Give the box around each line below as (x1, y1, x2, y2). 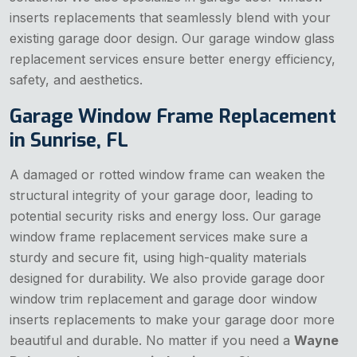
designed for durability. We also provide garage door (10, 269, 325, 286)
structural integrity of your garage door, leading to (10, 186, 313, 203)
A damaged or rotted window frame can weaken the (10, 166, 325, 182)
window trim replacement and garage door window (10, 290, 317, 307)
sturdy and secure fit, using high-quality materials (10, 249, 307, 265)
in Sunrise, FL (10, 127, 128, 153)
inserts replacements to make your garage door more (10, 311, 335, 328)
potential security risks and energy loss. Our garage (10, 207, 321, 224)
